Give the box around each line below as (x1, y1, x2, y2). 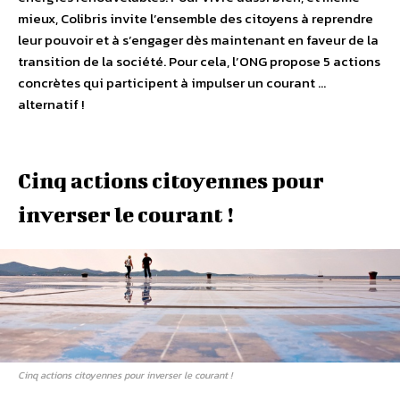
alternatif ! (18, 93, 84, 114)
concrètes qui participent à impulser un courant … (18, 71, 326, 93)
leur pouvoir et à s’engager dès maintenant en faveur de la (18, 29, 379, 50)
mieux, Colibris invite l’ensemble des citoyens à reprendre (18, 7, 373, 29)
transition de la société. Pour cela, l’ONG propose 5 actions (18, 50, 380, 71)
